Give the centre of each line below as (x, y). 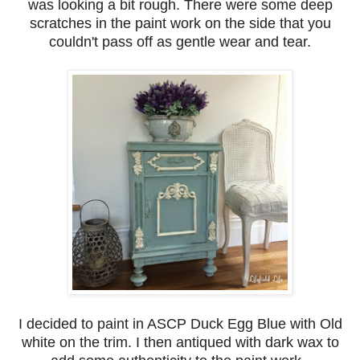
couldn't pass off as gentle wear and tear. (180, 41)
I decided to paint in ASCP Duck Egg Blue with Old (180, 323)
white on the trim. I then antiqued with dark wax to (180, 342)
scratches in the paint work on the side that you (180, 23)
